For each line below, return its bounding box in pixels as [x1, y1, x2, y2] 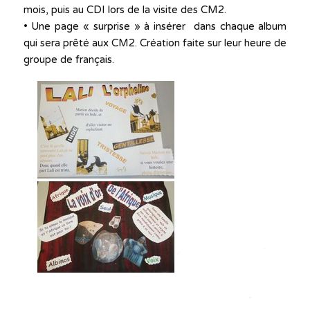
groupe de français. [23, 53, 114, 66]
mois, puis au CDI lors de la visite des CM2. [23, 3, 226, 17]
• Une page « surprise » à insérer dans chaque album [23, 20, 287, 33]
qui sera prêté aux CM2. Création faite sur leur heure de [23, 37, 287, 50]
